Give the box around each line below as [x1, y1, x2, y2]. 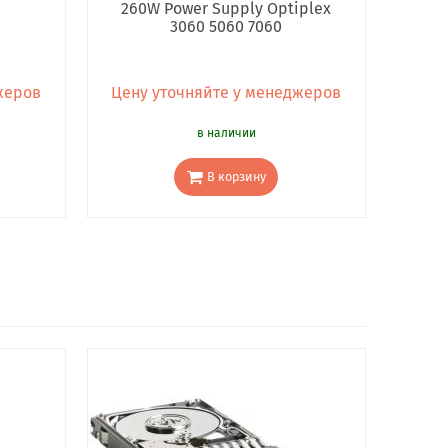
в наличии [196, 126, 256, 141]
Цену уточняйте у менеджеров [111, 83, 341, 103]
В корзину [206, 168, 266, 184]
